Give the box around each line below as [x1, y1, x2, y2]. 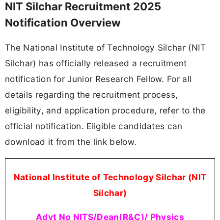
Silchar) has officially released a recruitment [5, 57, 187, 68]
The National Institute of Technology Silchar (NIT [5, 42, 206, 53]
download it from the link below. [5, 136, 137, 147]
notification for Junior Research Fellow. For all [5, 73, 192, 84]
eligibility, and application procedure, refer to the [5, 105, 206, 115]
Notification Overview [5, 16, 121, 29]
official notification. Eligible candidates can [5, 120, 183, 131]
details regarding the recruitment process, [5, 89, 178, 100]
